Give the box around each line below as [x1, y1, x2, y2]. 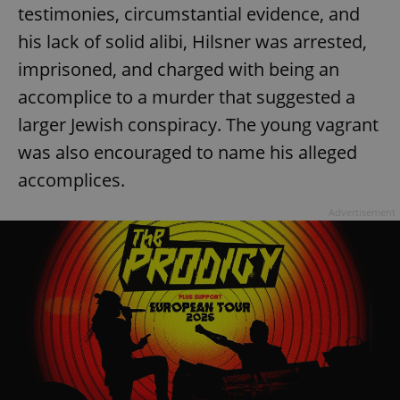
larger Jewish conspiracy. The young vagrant [18, 112, 379, 137]
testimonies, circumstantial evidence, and [18, 2, 360, 27]
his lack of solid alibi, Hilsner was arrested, [18, 29, 367, 54]
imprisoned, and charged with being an [18, 57, 339, 82]
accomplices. [18, 168, 125, 193]
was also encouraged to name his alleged [18, 140, 357, 165]
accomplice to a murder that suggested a [18, 85, 355, 110]
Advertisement [329, 205, 396, 220]
